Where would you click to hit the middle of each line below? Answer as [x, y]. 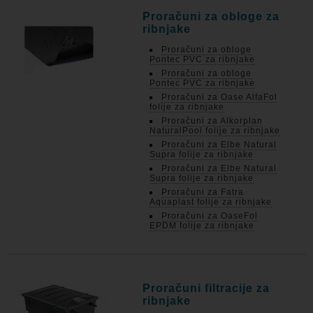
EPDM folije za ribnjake [202, 226]
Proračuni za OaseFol [210, 216]
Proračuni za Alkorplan [212, 121]
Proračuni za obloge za [211, 16]
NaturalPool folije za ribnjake [215, 131]
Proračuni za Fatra [203, 192]
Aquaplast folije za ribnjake [211, 202]
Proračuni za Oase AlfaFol [220, 97]
